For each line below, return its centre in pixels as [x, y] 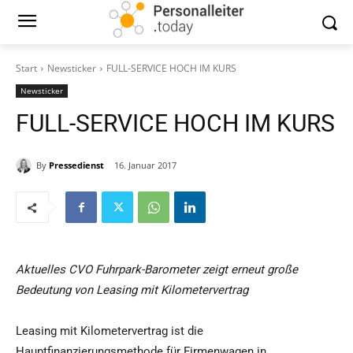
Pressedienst [76, 165]
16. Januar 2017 [145, 165]
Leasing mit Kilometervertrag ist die [110, 331]
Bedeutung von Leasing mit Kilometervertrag [132, 290]
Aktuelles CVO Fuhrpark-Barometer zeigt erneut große [157, 270]
